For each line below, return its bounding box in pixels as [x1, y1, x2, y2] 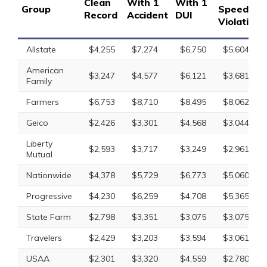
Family [26, 76, 52, 86]
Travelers [26, 232, 62, 243]
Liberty [26, 138, 52, 149]
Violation [218, 15, 260, 27]
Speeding [218, 3, 263, 15]
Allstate [26, 44, 56, 55]
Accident [127, 9, 168, 21]
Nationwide [26, 170, 72, 181]
